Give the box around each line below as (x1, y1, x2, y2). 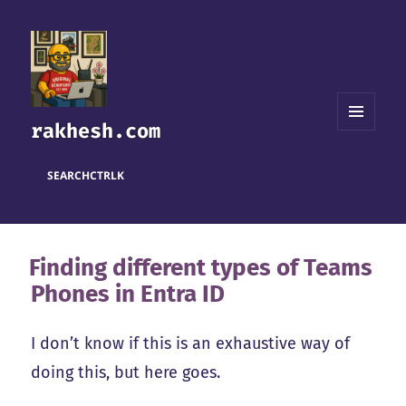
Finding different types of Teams (29, 254, 373, 283)
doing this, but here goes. (31, 362, 221, 383)
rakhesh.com (31, 118, 161, 145)
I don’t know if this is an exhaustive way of (31, 333, 351, 354)
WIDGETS (337, 159, 389, 176)
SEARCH (47, 167, 91, 183)
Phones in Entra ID (31, 280, 226, 309)
